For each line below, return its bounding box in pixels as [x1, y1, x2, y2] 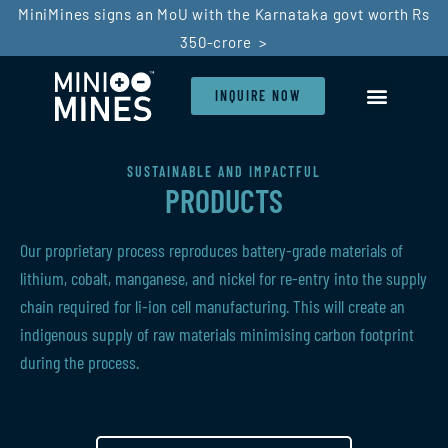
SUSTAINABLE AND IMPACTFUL [127, 163, 321, 180]
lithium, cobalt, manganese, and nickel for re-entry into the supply [20, 267, 427, 289]
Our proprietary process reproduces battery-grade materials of [20, 239, 403, 261]
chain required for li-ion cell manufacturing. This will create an [20, 295, 405, 317]
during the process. [20, 351, 139, 373]
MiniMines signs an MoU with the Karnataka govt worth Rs [18, 5, 430, 23]
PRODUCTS [165, 181, 283, 219]
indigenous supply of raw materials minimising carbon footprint [20, 323, 414, 345]
